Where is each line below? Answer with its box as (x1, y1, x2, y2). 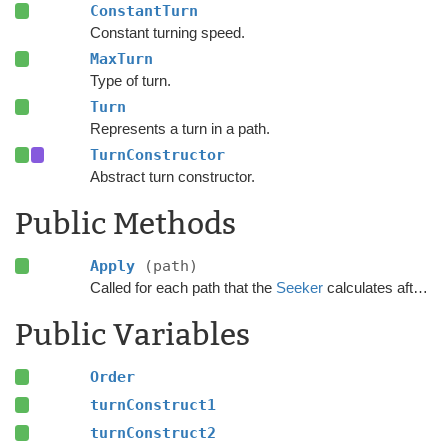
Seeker (275, 279, 323, 296)
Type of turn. (89, 72, 171, 89)
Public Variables (15, 317, 250, 353)
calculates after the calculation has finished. (322, 279, 413, 296)
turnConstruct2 (89, 424, 216, 442)
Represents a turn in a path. (89, 120, 270, 137)
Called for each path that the (89, 279, 276, 296)
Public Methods (15, 206, 236, 242)
